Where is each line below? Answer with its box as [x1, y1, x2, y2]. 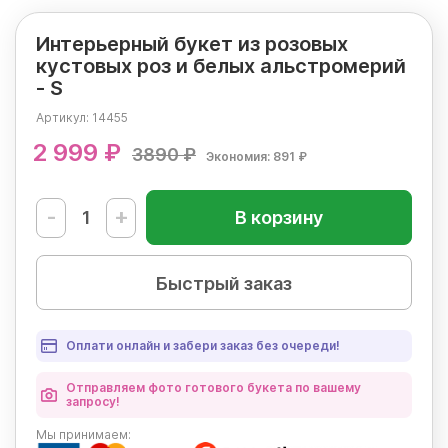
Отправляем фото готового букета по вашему [66, 380, 361, 396]
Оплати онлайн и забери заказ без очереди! [66, 338, 340, 354]
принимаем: [56, 427, 131, 443]
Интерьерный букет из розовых [36, 32, 348, 57]
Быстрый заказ [156, 273, 292, 295]
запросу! [66, 394, 120, 410]
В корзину [235, 207, 323, 229]
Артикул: [36, 110, 92, 126]
